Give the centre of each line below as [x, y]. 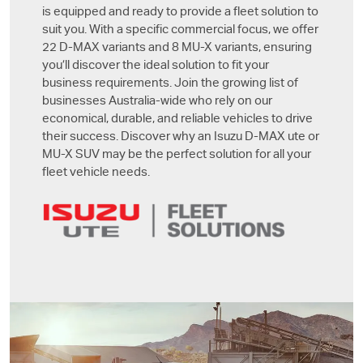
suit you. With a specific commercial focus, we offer [180, 30]
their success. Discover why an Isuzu [143, 137]
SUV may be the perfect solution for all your [192, 155]
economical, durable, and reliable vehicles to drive [177, 120]
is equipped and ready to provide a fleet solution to [180, 13]
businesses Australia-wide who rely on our [157, 102]
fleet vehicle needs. [96, 173]
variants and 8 [141, 48]
